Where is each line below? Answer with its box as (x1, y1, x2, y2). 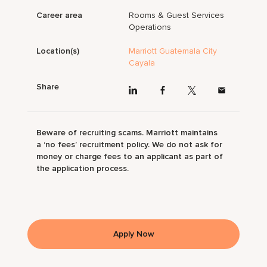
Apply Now (113, 228, 154, 239)
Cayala (129, 58, 156, 69)
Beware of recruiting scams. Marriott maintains (36, 127, 218, 138)
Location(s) (36, 46, 80, 57)
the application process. (36, 163, 129, 173)
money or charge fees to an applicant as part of (36, 151, 223, 162)
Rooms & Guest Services (129, 10, 225, 21)
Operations (129, 22, 172, 33)
